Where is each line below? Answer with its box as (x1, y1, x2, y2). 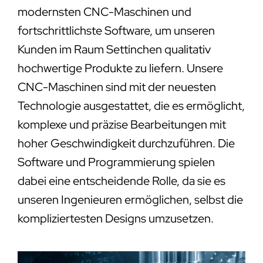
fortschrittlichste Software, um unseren (17, 23, 215, 39)
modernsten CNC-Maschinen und (17, 4, 191, 20)
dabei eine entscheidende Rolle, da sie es (17, 173, 225, 189)
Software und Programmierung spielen (17, 154, 215, 170)
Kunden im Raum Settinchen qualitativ (17, 42, 211, 58)
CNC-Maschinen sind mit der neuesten (17, 79, 216, 95)
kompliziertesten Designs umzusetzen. (17, 211, 214, 227)
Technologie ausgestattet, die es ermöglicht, (17, 98, 245, 114)
